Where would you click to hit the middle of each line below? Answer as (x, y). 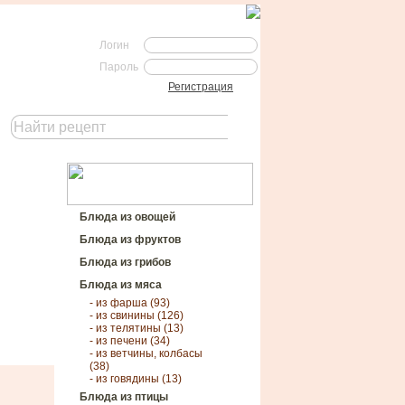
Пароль (119, 67)
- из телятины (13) (137, 328)
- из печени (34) (130, 341)
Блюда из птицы (124, 397)
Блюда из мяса (121, 285)
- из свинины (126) (137, 316)
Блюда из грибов (125, 262)
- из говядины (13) (136, 379)
